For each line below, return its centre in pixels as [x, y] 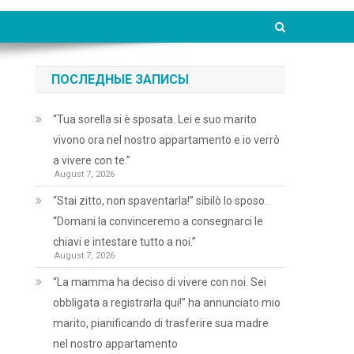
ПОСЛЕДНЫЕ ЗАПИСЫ [121, 79]
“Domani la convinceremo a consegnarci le [158, 221]
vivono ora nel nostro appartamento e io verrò [167, 140]
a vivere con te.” [92, 160]
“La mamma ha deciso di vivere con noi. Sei [160, 282]
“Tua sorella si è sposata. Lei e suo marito [155, 119]
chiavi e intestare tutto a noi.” [125, 242]
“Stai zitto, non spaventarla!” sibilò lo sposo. [160, 201]
